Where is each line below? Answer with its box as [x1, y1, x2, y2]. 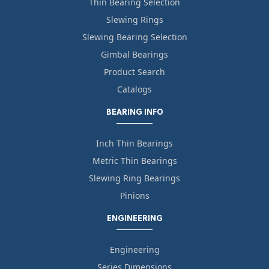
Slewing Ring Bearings [89, 172, 180, 184]
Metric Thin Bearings [92, 155, 177, 167]
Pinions [119, 190, 150, 202]
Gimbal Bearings [101, 49, 168, 61]
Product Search [104, 66, 165, 78]
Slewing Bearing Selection [82, 31, 187, 43]
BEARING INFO [106, 109, 163, 117]
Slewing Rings [106, 14, 163, 26]
